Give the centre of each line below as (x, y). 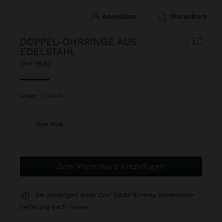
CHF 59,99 (114, 195)
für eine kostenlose (162, 195)
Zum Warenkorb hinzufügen (113, 166)
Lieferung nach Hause (54, 207)
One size (49, 124)
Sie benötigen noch (67, 195)
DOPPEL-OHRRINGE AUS (78, 42)
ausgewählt (41, 78)
